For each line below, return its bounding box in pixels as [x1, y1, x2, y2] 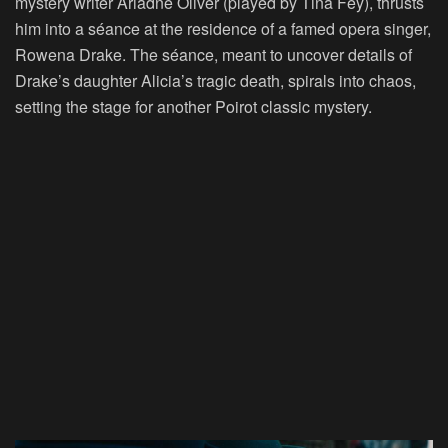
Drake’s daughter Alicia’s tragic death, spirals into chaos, [15, 68, 416, 92]
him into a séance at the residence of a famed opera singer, [15, 16, 431, 40]
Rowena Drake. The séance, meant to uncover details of [15, 42, 412, 66]
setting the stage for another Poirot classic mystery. [15, 94, 372, 118]
